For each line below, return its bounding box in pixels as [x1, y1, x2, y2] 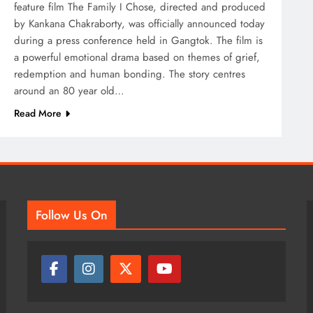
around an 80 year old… [14, 82, 124, 99]
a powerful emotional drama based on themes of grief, [14, 49, 260, 65]
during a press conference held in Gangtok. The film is [14, 32, 263, 48]
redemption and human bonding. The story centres [14, 66, 245, 82]
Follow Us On [35, 205, 108, 224]
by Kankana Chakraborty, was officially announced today [14, 15, 265, 31]
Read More [14, 105, 61, 120]
